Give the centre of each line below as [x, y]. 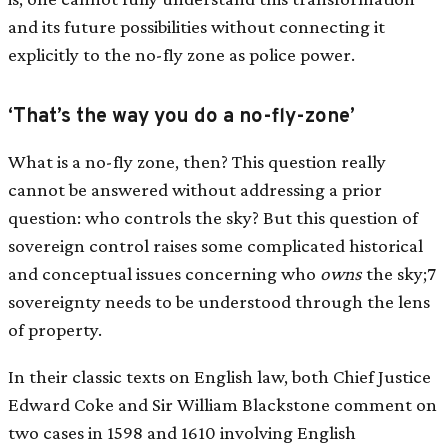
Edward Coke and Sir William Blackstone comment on [222, 405]
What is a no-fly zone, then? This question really [197, 161]
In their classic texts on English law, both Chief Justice [219, 377]
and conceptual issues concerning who [164, 273]
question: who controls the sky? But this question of [213, 217]
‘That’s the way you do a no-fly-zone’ [181, 116]
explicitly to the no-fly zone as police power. [181, 54]
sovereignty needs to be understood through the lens [219, 301]
